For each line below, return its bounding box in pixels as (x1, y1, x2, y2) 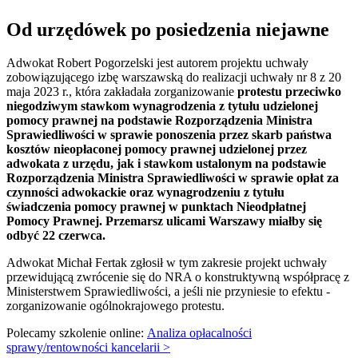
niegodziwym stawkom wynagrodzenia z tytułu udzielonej (6, 99, 318, 113)
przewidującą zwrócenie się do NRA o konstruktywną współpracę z (6, 270, 349, 284)
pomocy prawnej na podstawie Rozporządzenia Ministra (6, 113, 312, 128)
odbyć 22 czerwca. (6, 229, 105, 243)
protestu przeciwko (237, 85, 341, 99)
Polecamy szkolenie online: (6, 326, 147, 340)
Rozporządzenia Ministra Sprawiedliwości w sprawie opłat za (6, 171, 339, 185)
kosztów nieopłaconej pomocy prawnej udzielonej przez (6, 142, 307, 157)
